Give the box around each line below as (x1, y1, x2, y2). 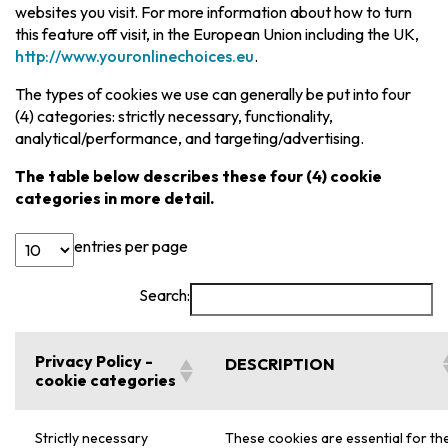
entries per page (74, 235, 189, 256)
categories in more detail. (15, 188, 215, 209)
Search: (138, 285, 190, 306)
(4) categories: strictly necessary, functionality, (15, 106, 334, 127)
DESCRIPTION (225, 353, 336, 374)
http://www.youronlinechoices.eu (15, 46, 255, 67)
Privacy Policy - (35, 351, 154, 372)
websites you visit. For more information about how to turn (15, 2, 413, 23)
